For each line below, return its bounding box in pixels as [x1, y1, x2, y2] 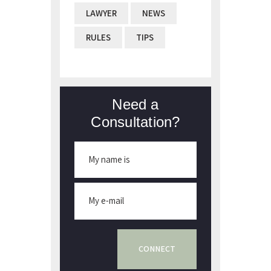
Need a [112, 96, 159, 113]
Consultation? [91, 113, 180, 130]
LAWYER [86, 7, 117, 19]
